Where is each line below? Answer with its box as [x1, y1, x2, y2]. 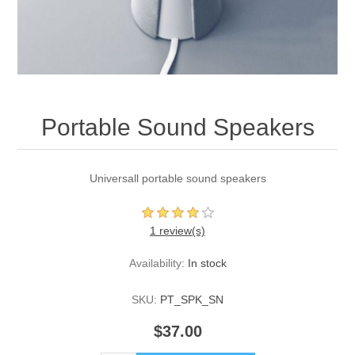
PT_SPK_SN [160, 293, 223, 307]
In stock [187, 257, 227, 270]
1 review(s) [150, 224, 205, 238]
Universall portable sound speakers [89, 172, 266, 185]
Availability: [128, 257, 185, 270]
